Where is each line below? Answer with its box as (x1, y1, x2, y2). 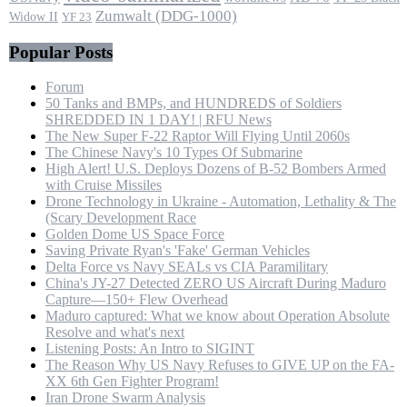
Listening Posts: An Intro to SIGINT (45, 341, 254, 357)
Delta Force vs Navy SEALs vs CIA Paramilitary (45, 259, 328, 275)
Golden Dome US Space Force (45, 226, 224, 243)
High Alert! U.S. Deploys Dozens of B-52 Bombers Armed (45, 161, 386, 177)
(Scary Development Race (45, 210, 196, 226)
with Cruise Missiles (45, 177, 162, 194)
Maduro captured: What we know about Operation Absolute (45, 308, 390, 324)
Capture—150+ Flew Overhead (45, 292, 228, 308)
